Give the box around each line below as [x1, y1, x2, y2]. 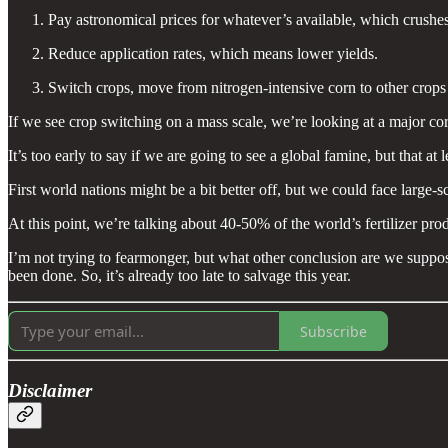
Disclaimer [8, 379, 92, 401]
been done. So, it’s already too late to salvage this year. [8, 267, 351, 285]
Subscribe [300, 321, 367, 341]
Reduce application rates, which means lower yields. [48, 45, 378, 63]
